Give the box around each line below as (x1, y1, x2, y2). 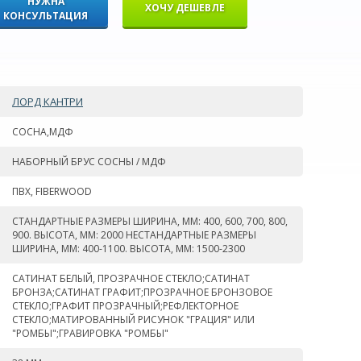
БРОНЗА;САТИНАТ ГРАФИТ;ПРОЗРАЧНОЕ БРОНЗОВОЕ (12, 285, 272, 299)
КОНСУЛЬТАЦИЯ (3, 9, 88, 23)
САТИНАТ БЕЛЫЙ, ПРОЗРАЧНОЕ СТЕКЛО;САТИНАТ (12, 272, 250, 285)
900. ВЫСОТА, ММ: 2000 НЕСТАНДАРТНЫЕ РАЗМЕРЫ (12, 228, 256, 242)
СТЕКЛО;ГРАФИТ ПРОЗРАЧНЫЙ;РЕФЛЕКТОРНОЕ (12, 299, 239, 313)
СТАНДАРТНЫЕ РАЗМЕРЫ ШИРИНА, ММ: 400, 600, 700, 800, (12, 214, 288, 228)
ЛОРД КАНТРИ (12, 94, 83, 109)
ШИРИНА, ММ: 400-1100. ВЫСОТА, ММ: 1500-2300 (12, 242, 245, 255)
